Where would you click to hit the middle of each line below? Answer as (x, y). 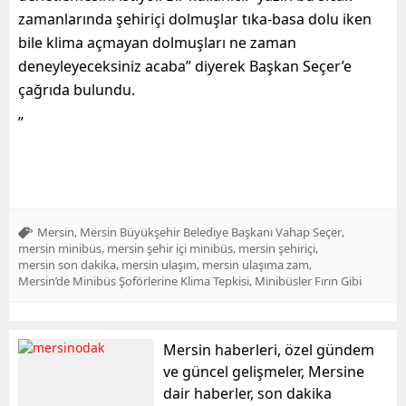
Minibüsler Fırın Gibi (308, 280)
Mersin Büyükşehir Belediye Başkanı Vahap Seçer (211, 232)
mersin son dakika (67, 264)
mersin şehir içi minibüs (170, 248)
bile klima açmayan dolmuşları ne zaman (157, 42)
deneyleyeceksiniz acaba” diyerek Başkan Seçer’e (185, 66)
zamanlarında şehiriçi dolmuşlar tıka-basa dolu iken (195, 19)
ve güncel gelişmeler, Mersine (264, 371)
